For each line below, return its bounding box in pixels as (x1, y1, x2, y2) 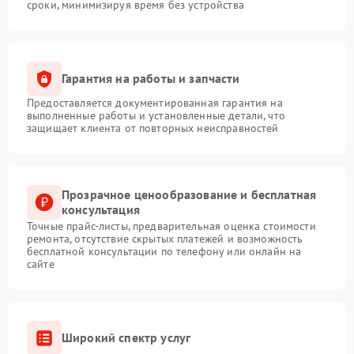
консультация (62, 201, 140, 217)
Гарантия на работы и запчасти (62, 70, 240, 87)
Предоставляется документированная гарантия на (27, 95, 283, 110)
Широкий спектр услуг (62, 330, 191, 346)
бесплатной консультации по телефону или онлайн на (27, 243, 302, 258)
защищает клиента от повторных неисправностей (27, 120, 279, 135)
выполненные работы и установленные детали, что (27, 107, 285, 122)
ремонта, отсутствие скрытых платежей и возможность (27, 231, 303, 246)
